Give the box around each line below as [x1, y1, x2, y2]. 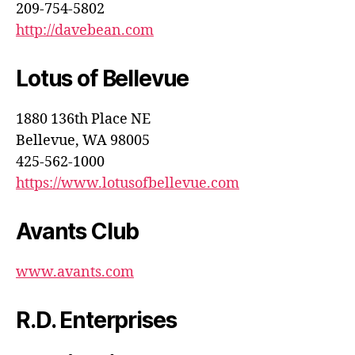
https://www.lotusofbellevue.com [16, 174, 239, 193]
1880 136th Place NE [16, 109, 151, 128]
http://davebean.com [16, 21, 154, 40]
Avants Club [16, 217, 139, 245]
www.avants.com [16, 262, 134, 281]
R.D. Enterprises [16, 306, 177, 334]
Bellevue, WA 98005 [16, 131, 150, 150]
